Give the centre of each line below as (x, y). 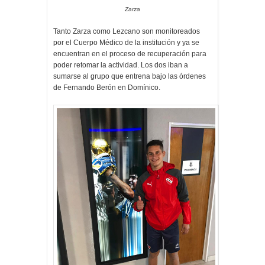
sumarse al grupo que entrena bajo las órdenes (130, 76)
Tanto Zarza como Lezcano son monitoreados (127, 31)
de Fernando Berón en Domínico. (107, 87)
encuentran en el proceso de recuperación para (130, 54)
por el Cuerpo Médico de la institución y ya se (126, 42)
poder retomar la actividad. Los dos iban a (121, 65)
